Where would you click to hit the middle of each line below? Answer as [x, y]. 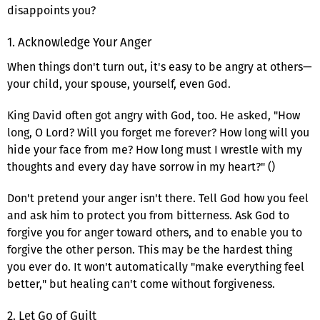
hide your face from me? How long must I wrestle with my [155, 149]
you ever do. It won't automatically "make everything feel [156, 266]
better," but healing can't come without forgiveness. [141, 284]
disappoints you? [51, 10]
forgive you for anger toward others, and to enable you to [155, 232]
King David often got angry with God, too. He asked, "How [154, 115]
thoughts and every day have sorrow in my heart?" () [141, 166]
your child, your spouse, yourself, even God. [119, 84]
